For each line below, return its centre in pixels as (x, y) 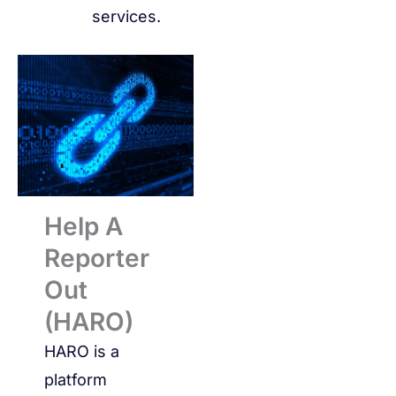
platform (76, 379)
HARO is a (82, 351)
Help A (84, 226)
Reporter (97, 258)
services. (126, 17)
